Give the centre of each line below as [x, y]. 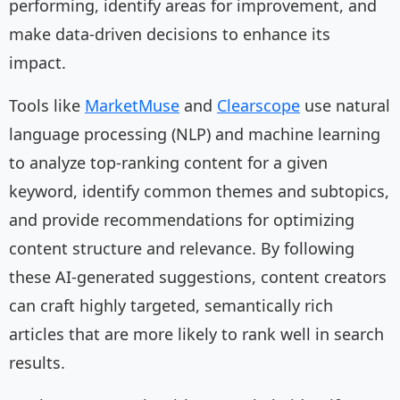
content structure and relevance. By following [182, 249]
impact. [37, 63]
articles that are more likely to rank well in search [196, 334]
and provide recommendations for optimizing [182, 220]
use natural [345, 106]
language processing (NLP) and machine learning [195, 134]
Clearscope [258, 106]
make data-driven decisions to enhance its [170, 34]
